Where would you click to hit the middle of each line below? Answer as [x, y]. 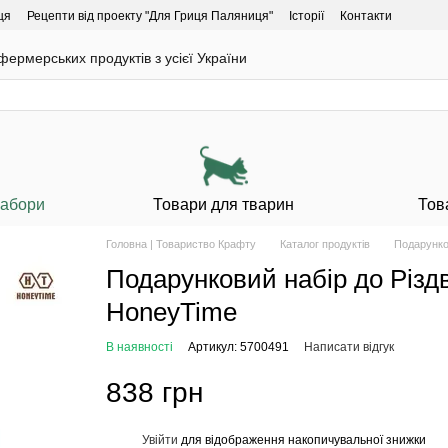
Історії [306, 16]
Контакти [366, 16]
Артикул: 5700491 [238, 347]
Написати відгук [348, 347]
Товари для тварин [224, 204]
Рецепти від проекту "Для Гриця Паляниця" [150, 16]
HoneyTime [171, 312]
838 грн [154, 392]
